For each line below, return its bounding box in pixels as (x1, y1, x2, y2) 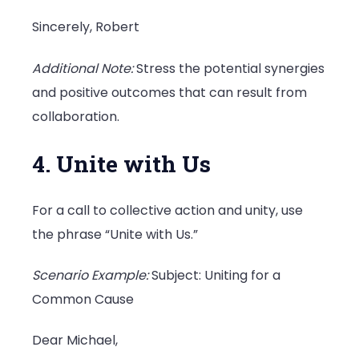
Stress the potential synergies (133, 58, 325, 78)
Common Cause (32, 290, 134, 309)
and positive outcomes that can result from (32, 83, 307, 102)
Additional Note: (32, 58, 133, 78)
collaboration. (32, 107, 119, 126)
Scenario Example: (32, 266, 148, 285)
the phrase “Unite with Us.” (32, 224, 198, 244)
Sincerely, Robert (32, 18, 139, 37)
